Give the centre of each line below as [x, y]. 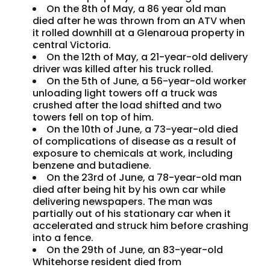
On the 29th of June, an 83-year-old [135, 250]
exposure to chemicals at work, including [133, 154]
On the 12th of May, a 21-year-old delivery [147, 57]
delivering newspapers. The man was [123, 202]
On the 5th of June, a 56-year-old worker [147, 81]
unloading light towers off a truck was [125, 93]
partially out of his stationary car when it [132, 214]
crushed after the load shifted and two [127, 105]
